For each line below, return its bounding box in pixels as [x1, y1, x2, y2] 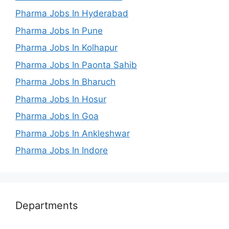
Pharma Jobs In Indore [15, 145, 108, 155]
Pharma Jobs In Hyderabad [15, 8, 128, 18]
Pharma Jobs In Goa [15, 111, 99, 121]
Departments [15, 199, 78, 212]
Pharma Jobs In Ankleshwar [15, 128, 130, 139]
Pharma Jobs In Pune [15, 25, 103, 36]
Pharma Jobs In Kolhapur [15, 42, 118, 53]
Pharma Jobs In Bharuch [15, 77, 116, 87]
